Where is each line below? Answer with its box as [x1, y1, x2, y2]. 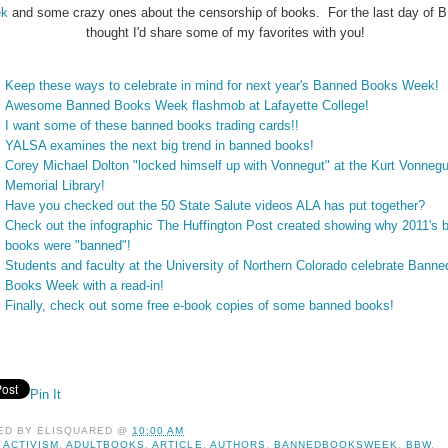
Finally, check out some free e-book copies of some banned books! [5, 297, 394, 313]
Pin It [30, 386, 61, 402]
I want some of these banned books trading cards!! [5, 117, 299, 133]
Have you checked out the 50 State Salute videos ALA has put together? [5, 197, 425, 213]
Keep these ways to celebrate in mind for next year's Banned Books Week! [5, 77, 439, 93]
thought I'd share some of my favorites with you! [85, 24, 365, 40]
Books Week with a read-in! [5, 277, 164, 293]
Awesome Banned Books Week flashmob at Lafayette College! [5, 97, 369, 113]
